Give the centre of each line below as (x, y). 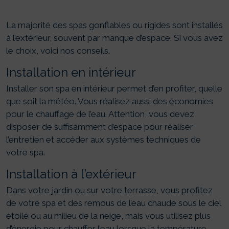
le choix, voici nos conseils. (58, 51)
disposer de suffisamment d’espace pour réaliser (100, 127)
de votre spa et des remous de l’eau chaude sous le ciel (113, 203)
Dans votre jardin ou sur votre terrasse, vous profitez (109, 190)
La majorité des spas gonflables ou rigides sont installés (114, 25)
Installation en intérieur (71, 73)
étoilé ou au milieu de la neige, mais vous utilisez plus (108, 216)
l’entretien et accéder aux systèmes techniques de (104, 140)
